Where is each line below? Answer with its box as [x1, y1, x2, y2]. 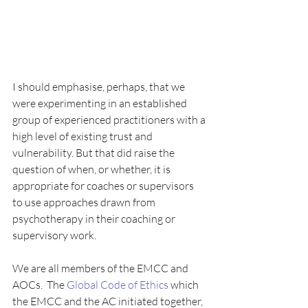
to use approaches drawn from [12, 195, 157, 209]
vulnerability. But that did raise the [12, 146, 177, 159]
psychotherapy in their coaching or [12, 212, 177, 225]
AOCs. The [12, 278, 67, 291]
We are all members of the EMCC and [12, 261, 190, 275]
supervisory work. [12, 228, 96, 242]
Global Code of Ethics [67, 278, 168, 291]
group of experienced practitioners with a [12, 113, 208, 126]
